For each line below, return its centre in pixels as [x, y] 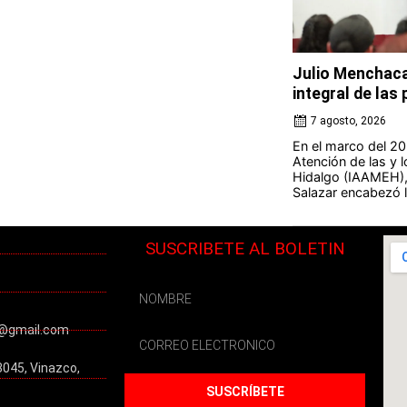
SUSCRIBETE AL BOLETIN [245, 248]
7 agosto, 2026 [348, 121]
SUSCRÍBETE [245, 392]
